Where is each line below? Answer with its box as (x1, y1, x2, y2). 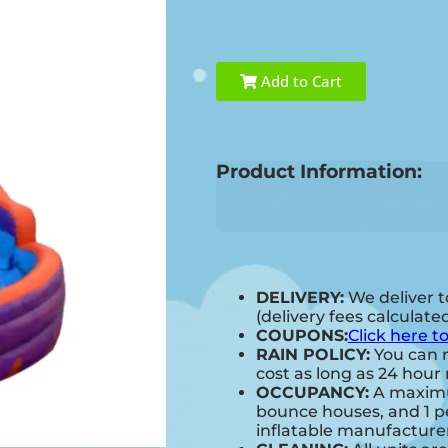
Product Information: (215, 160, 422, 184)
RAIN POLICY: (255, 345, 370, 365)
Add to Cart (256, 71, 342, 92)
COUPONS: (255, 326, 348, 346)
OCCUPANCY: (255, 383, 369, 403)
